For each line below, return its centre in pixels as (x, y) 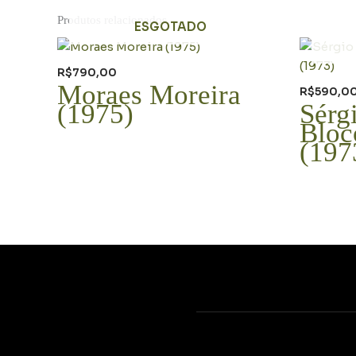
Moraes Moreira (149, 94)
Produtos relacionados (112, 19)
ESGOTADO (170, 26)
